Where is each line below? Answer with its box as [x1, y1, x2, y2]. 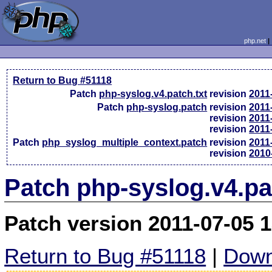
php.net [243, 37, 266, 44]
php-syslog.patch [126, 102, 208, 112]
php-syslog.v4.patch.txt [99, 89, 208, 99]
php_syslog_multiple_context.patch [42, 137, 208, 148]
